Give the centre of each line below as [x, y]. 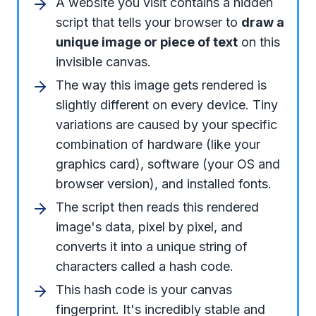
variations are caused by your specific [166, 124]
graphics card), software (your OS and [168, 164]
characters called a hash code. [145, 266]
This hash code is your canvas [144, 289]
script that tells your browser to [148, 22]
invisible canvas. [103, 61]
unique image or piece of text [147, 42]
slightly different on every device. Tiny [167, 104]
